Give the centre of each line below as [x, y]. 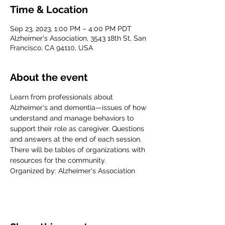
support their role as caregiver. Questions [78, 129]
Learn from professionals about [63, 97]
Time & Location [49, 10]
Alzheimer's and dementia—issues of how [79, 107]
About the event [49, 77]
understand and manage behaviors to [73, 118]
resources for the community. [58, 160]
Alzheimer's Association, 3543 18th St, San [78, 38]
